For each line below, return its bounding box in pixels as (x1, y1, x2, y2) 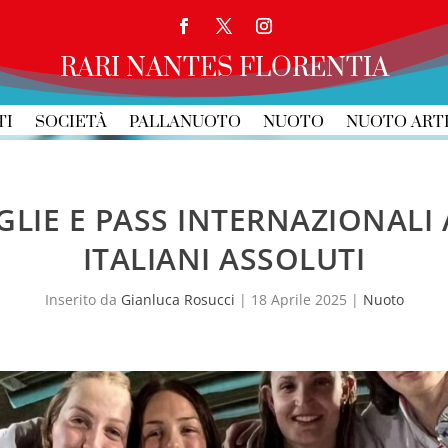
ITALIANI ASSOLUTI (82, 238, 366, 279)
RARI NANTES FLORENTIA (59, 52, 389, 85)
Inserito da (44, 290, 121, 309)
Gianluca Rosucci (120, 290, 235, 309)
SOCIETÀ (34, 112, 107, 132)
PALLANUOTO (128, 112, 241, 132)
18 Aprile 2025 (250, 290, 347, 309)
